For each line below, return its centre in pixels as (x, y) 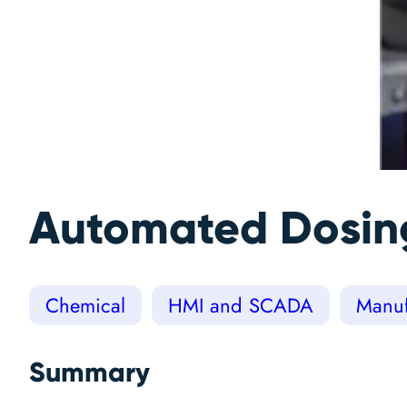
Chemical (85, 306)
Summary (89, 372)
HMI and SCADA (241, 306)
